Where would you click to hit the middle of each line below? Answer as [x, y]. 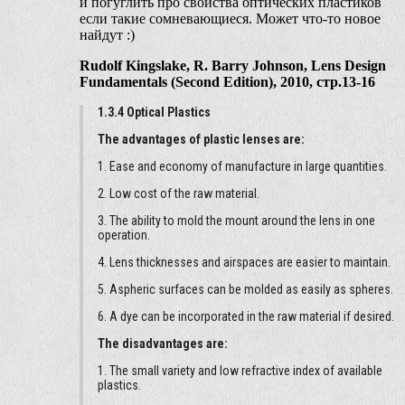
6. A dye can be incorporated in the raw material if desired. [246, 317]
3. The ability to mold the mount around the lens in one [236, 221]
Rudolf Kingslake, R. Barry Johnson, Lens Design [233, 66]
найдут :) [107, 35]
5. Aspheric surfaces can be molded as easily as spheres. [245, 290]
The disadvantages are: [163, 344]
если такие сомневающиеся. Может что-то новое [230, 19]
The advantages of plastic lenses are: [201, 140]
